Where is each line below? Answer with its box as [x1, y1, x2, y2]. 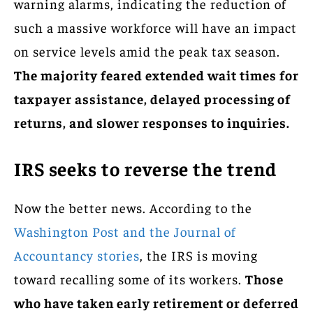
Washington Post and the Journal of [14, 222, 236, 240]
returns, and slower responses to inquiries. [14, 113, 290, 131]
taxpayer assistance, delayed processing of [14, 89, 291, 107]
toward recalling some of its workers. [14, 270, 245, 287]
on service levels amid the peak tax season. [14, 42, 280, 59]
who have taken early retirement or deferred [14, 293, 299, 311]
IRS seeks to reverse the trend [14, 156, 277, 180]
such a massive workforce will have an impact [14, 18, 297, 36]
